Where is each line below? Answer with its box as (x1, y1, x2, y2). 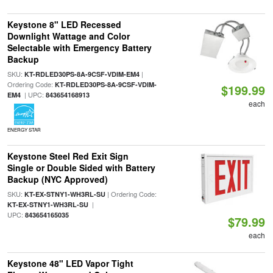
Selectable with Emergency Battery (7, 41, 152, 54)
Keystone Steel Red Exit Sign (7, 150, 129, 162)
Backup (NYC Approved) (7, 173, 108, 185)
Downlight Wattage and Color (7, 30, 130, 42)
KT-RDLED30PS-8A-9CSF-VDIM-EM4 (24, 69, 140, 79)
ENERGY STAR (7, 126, 41, 133)
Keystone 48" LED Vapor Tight (7, 257, 133, 269)
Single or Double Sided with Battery (7, 161, 155, 174)
